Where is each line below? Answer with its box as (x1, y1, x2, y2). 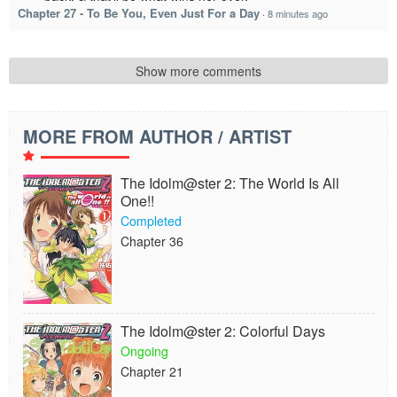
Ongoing (121, 342, 168, 360)
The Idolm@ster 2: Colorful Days (121, 321, 325, 341)
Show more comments (136, 62, 261, 80)
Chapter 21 (121, 362, 183, 380)
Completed (121, 212, 182, 230)
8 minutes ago (268, 6, 328, 20)
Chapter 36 (121, 232, 183, 250)
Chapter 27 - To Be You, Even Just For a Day (18, 4, 260, 21)
